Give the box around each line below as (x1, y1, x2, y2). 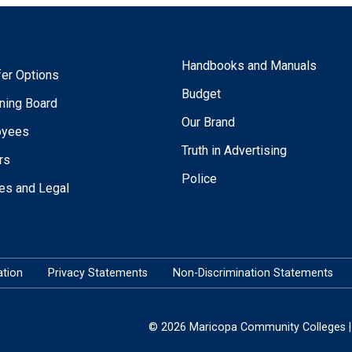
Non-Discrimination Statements (172, 266, 333, 280)
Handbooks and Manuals (181, 57, 317, 73)
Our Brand (181, 114, 236, 130)
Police (181, 170, 218, 186)
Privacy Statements (47, 266, 148, 280)
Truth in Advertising (181, 142, 288, 158)
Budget (181, 86, 222, 101)
